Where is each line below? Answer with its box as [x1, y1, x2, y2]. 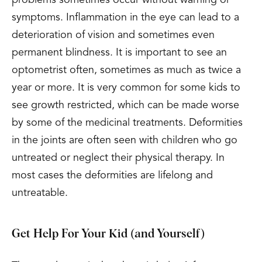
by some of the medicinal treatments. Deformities [12, 118, 243, 128]
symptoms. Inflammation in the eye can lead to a [12, 12, 239, 23]
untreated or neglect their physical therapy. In [12, 153, 225, 163]
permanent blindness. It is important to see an [12, 47, 227, 58]
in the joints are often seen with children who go [12, 135, 237, 146]
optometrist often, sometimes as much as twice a [12, 65, 241, 75]
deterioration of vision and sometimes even [12, 30, 215, 40]
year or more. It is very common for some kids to [12, 82, 240, 93]
